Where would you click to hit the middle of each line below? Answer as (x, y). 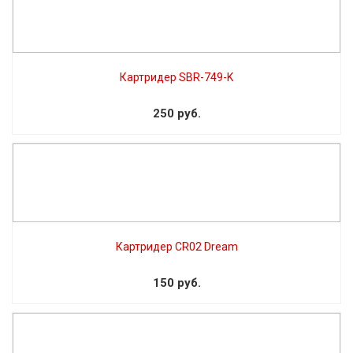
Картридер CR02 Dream (176, 246)
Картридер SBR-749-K (176, 77)
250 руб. (176, 113)
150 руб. (176, 282)
